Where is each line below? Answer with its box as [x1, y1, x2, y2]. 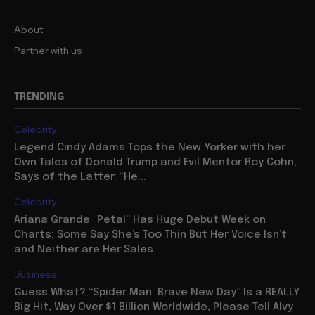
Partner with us [14, 44, 82, 57]
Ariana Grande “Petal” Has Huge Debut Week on [14, 214, 266, 226]
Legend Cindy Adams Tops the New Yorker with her [14, 141, 285, 153]
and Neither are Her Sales [14, 243, 153, 255]
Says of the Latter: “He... [14, 171, 146, 183]
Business [14, 267, 57, 281]
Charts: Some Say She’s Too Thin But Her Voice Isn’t [14, 229, 287, 240]
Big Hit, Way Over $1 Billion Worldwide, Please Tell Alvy [14, 301, 293, 313]
